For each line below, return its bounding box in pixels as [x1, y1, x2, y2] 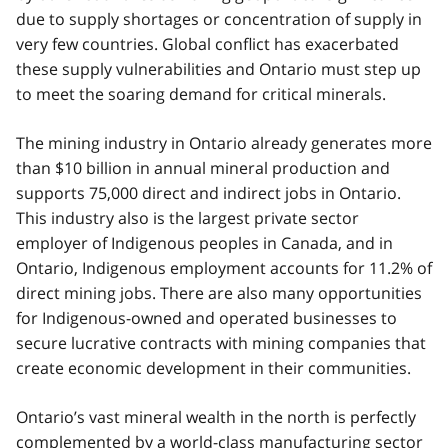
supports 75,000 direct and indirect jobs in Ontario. [16, 181, 401, 204]
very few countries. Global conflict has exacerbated [16, 32, 399, 55]
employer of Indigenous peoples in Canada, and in [16, 231, 393, 254]
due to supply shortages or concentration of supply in [16, 7, 422, 30]
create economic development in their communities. [16, 356, 411, 379]
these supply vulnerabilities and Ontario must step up [16, 57, 421, 80]
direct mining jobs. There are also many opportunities [16, 281, 422, 304]
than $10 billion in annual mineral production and [16, 156, 390, 179]
